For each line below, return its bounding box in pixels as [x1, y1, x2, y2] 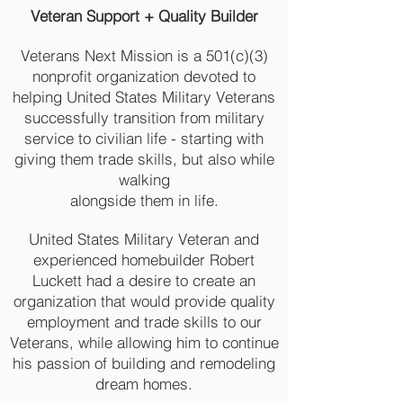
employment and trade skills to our [26, 312, 262, 331]
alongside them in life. [69, 191, 219, 210]
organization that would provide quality [13, 291, 275, 310]
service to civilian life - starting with [24, 129, 264, 148]
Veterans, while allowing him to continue [9, 333, 279, 352]
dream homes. [95, 374, 193, 393]
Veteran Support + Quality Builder [30, 6, 258, 25]
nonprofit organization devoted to [32, 67, 255, 85]
